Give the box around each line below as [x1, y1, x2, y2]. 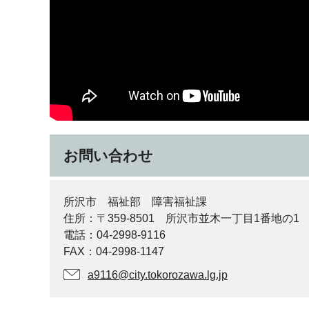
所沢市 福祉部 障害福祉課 [63, 196, 207, 208]
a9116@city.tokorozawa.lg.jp [88, 269, 228, 281]
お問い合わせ [63, 148, 153, 163]
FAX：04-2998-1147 [63, 246, 164, 257]
